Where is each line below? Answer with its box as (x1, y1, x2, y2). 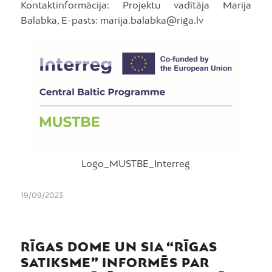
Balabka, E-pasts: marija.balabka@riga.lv (20, 15, 203, 26)
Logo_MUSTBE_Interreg (81, 158, 191, 169)
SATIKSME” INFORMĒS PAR (20, 255, 209, 270)
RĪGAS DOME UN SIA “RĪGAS (20, 239, 217, 254)
